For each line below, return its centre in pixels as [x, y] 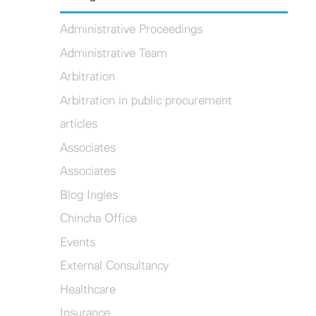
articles [78, 124]
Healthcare [87, 289]
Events [77, 242]
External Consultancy [114, 266]
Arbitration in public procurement [146, 100]
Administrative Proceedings [131, 29]
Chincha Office [98, 218]
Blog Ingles [89, 195]
